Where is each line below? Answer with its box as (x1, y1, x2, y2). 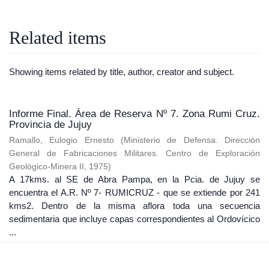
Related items (9, 27, 106, 47)
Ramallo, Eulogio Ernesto (9, 135, 114, 145)
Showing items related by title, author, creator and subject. (9, 66, 234, 77)
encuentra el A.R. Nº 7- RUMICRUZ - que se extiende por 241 (9, 187, 260, 198)
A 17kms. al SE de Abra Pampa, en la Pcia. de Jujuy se (9, 174, 260, 184)
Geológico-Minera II (9, 162, 84, 171)
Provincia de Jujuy (9, 118, 92, 130)
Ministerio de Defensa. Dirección (124, 135, 261, 145)
